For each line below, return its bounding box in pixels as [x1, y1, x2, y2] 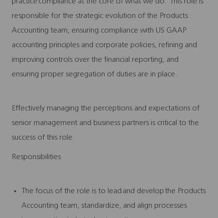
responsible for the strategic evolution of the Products [12, 12, 188, 20]
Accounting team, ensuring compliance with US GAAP [12, 26, 186, 35]
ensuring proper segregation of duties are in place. [12, 70, 179, 78]
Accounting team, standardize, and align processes [21, 201, 187, 210]
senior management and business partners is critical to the [12, 119, 199, 127]
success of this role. [12, 133, 75, 142]
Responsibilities [12, 153, 61, 161]
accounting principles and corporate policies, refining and [12, 41, 197, 49]
